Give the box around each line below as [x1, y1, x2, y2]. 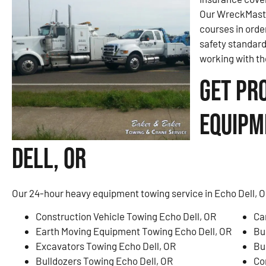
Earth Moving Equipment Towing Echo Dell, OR [36, 224, 232, 237]
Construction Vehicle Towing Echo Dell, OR [36, 210, 216, 222]
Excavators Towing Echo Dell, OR [36, 239, 176, 252]
